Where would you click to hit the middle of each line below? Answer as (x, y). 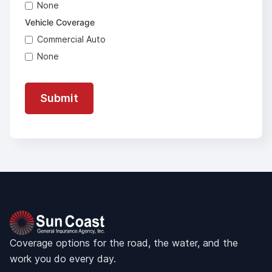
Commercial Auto (71, 39)
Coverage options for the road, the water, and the (124, 243)
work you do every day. (63, 259)
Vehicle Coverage (60, 22)
